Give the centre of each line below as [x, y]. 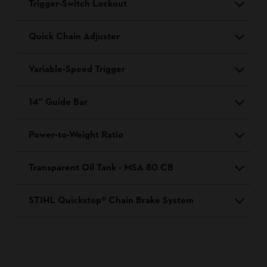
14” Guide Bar [58, 103]
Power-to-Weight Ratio [76, 136]
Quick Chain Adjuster [74, 37]
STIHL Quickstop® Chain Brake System [111, 201]
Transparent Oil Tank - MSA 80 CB [101, 168]
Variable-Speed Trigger [77, 70]
